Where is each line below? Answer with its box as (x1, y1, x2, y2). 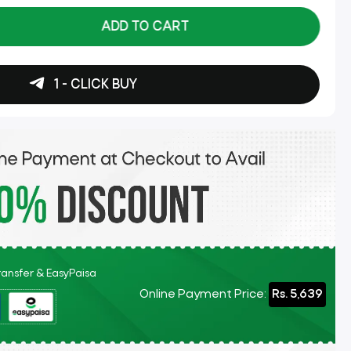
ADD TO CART (100, 20, 189, 34)
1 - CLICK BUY (51, 78, 137, 92)
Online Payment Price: (139, 288, 266, 301)
